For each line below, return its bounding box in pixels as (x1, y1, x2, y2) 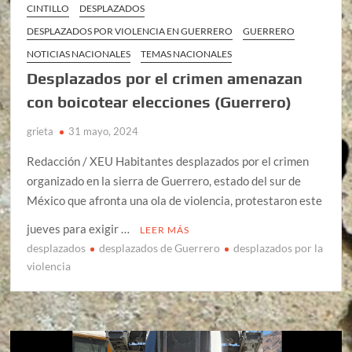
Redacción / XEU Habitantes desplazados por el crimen (27, 154, 310, 169)
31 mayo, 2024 (68, 125, 139, 138)
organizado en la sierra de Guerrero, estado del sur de (27, 174, 302, 189)
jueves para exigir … (27, 222, 133, 236)
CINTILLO (27, 2, 70, 15)
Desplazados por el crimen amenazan (27, 69, 303, 88)
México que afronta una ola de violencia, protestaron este (27, 193, 323, 208)
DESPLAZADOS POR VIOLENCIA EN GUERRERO (27, 25, 233, 38)
